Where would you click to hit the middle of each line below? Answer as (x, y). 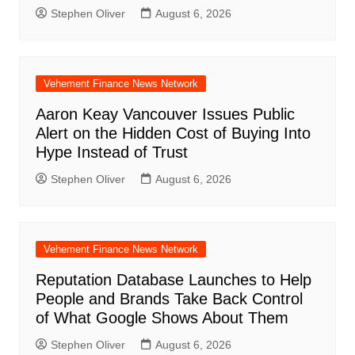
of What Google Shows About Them (162, 317)
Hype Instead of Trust (111, 152)
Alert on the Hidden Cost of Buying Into (173, 133)
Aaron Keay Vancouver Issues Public (165, 114)
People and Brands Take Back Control (169, 298)
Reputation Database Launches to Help (173, 279)
